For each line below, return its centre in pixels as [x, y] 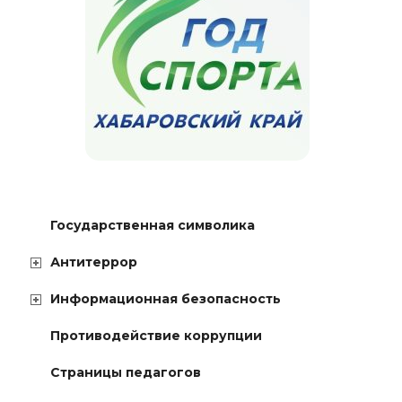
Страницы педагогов [126, 372]
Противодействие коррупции [156, 335]
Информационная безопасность [166, 298]
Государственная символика [153, 225]
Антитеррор [94, 262]
